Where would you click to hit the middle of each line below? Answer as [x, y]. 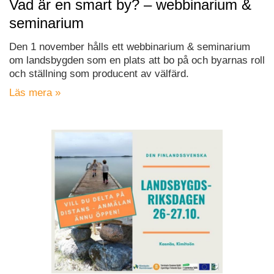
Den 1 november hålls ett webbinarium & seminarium [130, 46]
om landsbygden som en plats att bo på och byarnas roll [137, 60]
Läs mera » [35, 92]
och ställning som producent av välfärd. [99, 73]
